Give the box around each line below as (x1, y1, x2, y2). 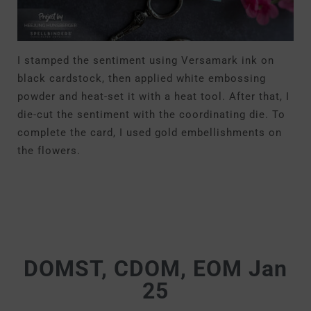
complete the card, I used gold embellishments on (17, 126, 282, 139)
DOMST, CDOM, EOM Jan (24, 255, 287, 282)
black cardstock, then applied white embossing (17, 72, 266, 85)
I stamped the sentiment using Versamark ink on (17, 54, 274, 67)
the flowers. (17, 144, 81, 157)
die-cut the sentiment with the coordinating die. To (17, 108, 285, 121)
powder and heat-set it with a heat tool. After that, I (17, 90, 289, 103)
